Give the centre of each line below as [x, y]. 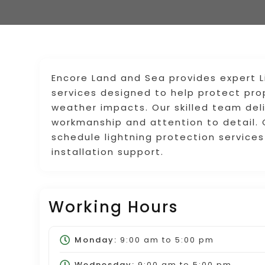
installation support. [108, 151]
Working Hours [114, 207]
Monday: [96, 240]
